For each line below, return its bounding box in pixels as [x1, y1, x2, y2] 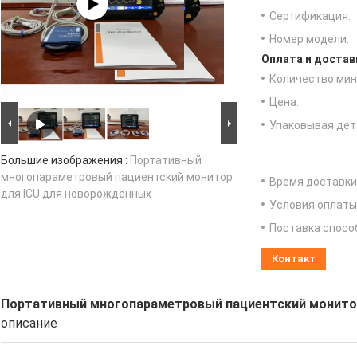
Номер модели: [269, 33, 349, 46]
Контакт [272, 253, 316, 265]
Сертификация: [269, 10, 351, 23]
